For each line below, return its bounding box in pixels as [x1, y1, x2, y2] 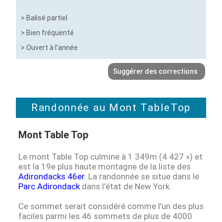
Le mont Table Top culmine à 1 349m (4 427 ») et [18, 152, 203, 162]
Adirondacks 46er [18, 171, 85, 182]
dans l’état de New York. [80, 181, 172, 192]
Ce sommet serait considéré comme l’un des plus [18, 201, 204, 212]
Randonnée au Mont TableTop [31, 102, 191, 114]
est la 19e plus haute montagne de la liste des [18, 162, 191, 172]
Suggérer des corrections [112, 67, 198, 76]
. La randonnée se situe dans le [84, 171, 200, 182]
